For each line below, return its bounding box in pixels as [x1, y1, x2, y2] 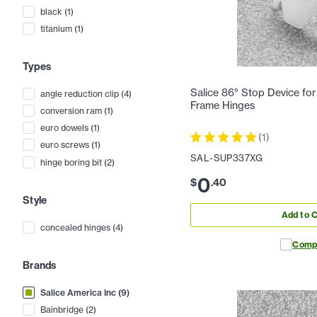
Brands [23, 258, 57, 272]
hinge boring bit [40, 156, 102, 168]
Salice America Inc [40, 287, 116, 299]
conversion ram [40, 105, 102, 117]
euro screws [40, 139, 89, 151]
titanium [40, 23, 72, 34]
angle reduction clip [40, 88, 119, 99]
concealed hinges [40, 221, 110, 233]
